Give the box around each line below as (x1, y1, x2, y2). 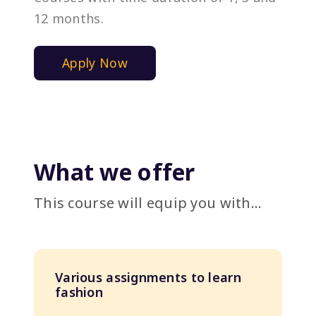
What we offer (34, 156, 195, 187)
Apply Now (62, 54, 128, 71)
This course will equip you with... (34, 193, 262, 212)
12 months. (34, 9, 104, 27)
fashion (55, 283, 103, 300)
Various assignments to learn (55, 268, 241, 286)
